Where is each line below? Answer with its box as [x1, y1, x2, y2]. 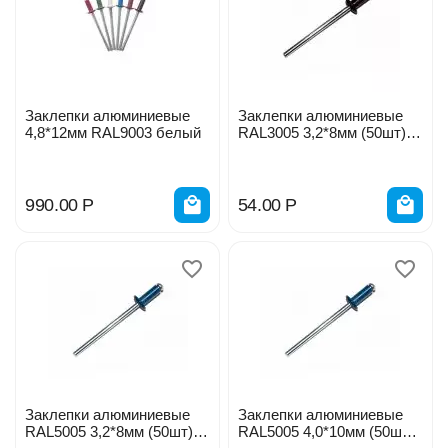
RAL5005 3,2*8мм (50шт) [25, 422, 193, 440]
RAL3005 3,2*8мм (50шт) [237, 124, 406, 142]
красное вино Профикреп [237, 141, 411, 159]
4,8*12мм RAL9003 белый [25, 124, 201, 142]
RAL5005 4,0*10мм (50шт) [237, 422, 414, 440]
